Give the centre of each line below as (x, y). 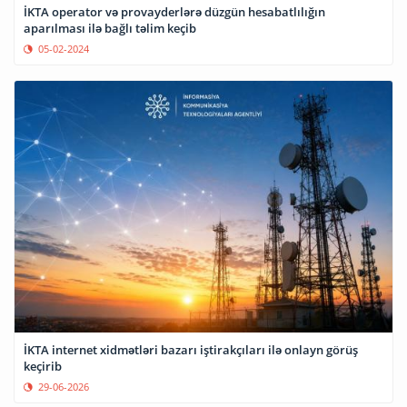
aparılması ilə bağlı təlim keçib (110, 29)
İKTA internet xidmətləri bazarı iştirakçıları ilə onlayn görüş (191, 349)
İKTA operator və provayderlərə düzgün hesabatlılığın (174, 12)
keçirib (43, 366)
